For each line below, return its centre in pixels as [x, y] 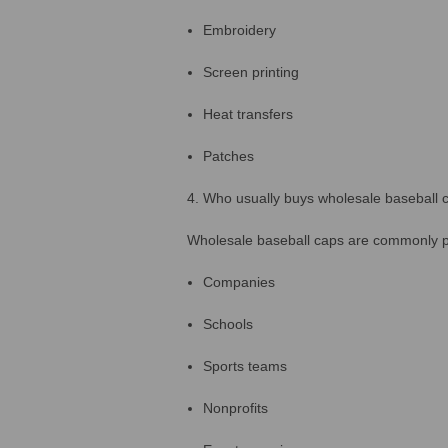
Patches [229, 155]
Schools [228, 323]
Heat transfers [248, 113]
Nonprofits [236, 407]
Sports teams [245, 365]
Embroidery [240, 29]
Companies [239, 281]
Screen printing [251, 71]
